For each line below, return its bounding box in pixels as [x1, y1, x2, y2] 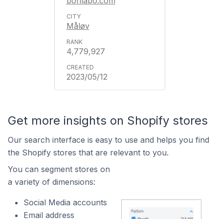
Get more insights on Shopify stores [8, 113, 208, 128]
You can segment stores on [8, 164, 110, 174]
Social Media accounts [23, 197, 107, 207]
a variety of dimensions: [8, 177, 95, 187]
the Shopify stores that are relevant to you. [8, 148, 169, 157]
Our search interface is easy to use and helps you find [8, 135, 209, 145]
